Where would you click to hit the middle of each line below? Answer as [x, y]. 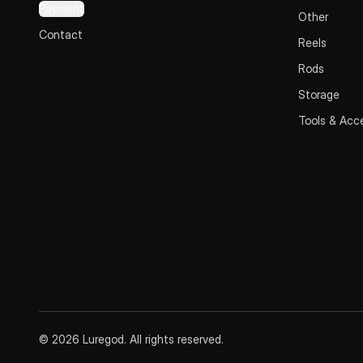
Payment [62, 9]
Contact [61, 34]
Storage [319, 94]
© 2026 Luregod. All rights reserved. [131, 339]
